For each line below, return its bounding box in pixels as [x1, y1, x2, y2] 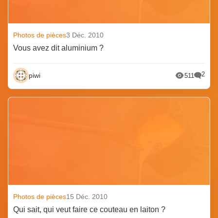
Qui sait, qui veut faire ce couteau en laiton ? [13, 205, 166, 214]
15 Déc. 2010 [66, 193, 108, 201]
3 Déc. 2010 [66, 31, 104, 39]
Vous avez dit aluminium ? [13, 44, 104, 53]
